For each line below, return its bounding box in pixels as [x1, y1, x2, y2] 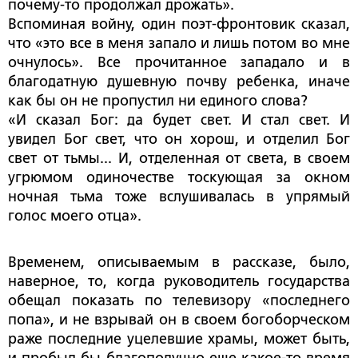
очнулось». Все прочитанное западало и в [8, 54, 350, 71]
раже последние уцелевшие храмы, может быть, [8, 331, 350, 348]
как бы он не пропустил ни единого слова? [8, 93, 308, 109]
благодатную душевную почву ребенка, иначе [8, 74, 350, 90]
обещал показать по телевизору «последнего [8, 292, 350, 309]
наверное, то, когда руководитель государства [8, 273, 350, 290]
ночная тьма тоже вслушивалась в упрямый [8, 189, 350, 205]
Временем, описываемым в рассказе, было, [8, 254, 350, 271]
